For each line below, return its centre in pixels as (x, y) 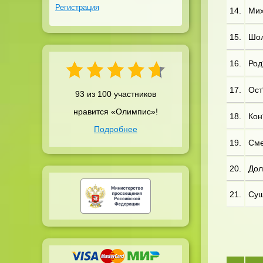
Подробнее (116, 129)
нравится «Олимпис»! (116, 112)
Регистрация (77, 7)
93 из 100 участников (116, 94)
